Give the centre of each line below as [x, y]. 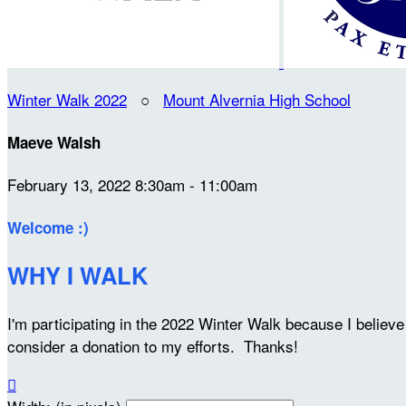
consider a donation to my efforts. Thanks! [153, 345]
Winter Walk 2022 [67, 99]
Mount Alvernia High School [257, 99]
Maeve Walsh [54, 142]
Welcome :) [48, 227]
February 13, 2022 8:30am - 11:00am [132, 185]
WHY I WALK [77, 275]
